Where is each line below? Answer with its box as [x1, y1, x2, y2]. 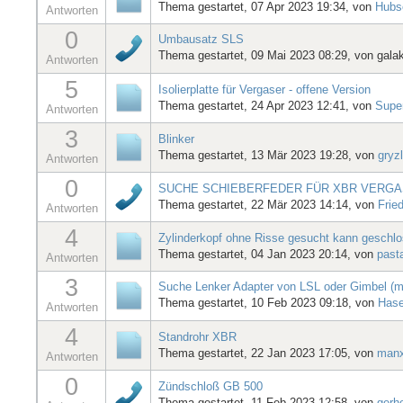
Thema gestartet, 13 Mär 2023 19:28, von [158, 148, 378, 162]
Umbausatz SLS [158, 31, 244, 46]
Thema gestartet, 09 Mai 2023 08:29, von [158, 48, 377, 62]
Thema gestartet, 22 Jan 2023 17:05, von [158, 345, 377, 360]
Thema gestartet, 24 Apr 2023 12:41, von [158, 98, 375, 112]
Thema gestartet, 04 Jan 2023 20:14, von [158, 246, 377, 261]
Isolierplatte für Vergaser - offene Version [158, 82, 371, 96]
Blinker [158, 131, 194, 146]
